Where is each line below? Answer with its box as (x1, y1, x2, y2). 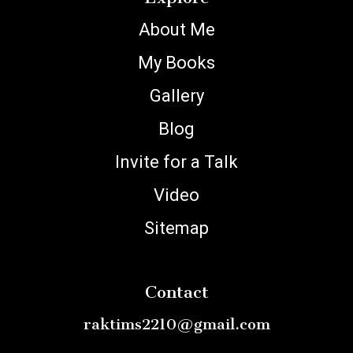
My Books (138, 52, 215, 72)
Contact (144, 281, 209, 302)
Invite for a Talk (115, 151, 238, 172)
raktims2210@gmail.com (83, 314, 270, 333)
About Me (138, 19, 215, 39)
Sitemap (144, 217, 209, 238)
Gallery (149, 85, 204, 106)
